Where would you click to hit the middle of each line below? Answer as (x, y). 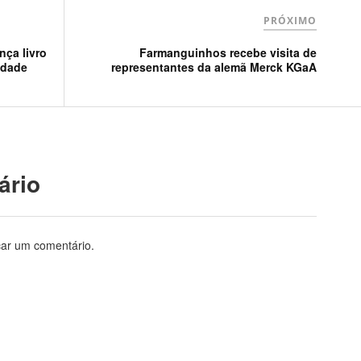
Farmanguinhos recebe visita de (228, 52)
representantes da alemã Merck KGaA (214, 66)
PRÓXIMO (290, 20)
